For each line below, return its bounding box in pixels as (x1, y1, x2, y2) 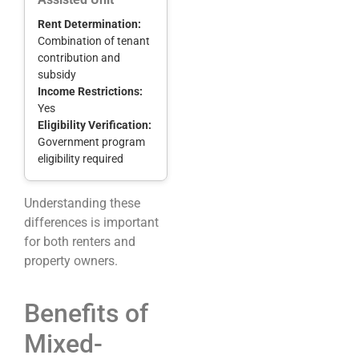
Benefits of (24, 298, 148, 329)
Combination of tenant (38, 34, 150, 47)
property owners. (24, 252, 118, 268)
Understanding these (24, 195, 140, 211)
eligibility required (38, 151, 123, 165)
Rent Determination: (38, 17, 141, 30)
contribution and (38, 50, 120, 64)
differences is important (24, 214, 159, 230)
